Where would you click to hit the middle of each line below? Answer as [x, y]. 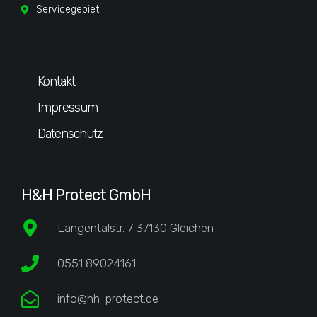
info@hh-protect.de [108, 299]
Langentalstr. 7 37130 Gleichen [136, 228]
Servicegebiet [67, 10]
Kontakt [56, 82]
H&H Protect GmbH [86, 195]
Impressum [68, 108]
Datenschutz [70, 134]
